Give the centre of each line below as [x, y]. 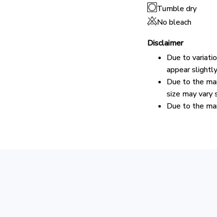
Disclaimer [165, 43]
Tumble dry [177, 8]
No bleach [174, 22]
